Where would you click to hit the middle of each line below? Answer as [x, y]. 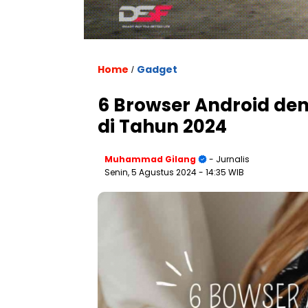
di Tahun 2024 [162, 126]
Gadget [157, 69]
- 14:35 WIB [221, 172]
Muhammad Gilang [150, 159]
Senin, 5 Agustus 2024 [152, 172]
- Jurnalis [228, 159]
